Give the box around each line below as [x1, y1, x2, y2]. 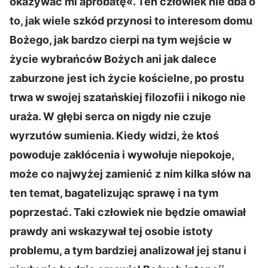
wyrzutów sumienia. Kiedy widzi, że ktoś [10, 129, 219, 142]
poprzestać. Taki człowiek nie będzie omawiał [10, 205, 246, 218]
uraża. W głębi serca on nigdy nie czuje [10, 109, 211, 123]
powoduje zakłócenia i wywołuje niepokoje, [10, 148, 234, 161]
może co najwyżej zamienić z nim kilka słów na [10, 167, 251, 180]
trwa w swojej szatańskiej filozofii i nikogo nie [10, 90, 246, 103]
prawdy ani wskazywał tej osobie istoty [10, 224, 213, 237]
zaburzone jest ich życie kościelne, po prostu [10, 71, 244, 84]
